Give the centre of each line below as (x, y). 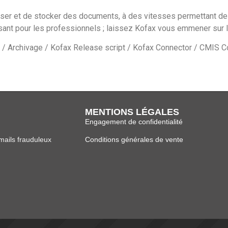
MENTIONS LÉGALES (132, 112)
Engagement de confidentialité (134, 121)
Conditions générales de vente (134, 140)
